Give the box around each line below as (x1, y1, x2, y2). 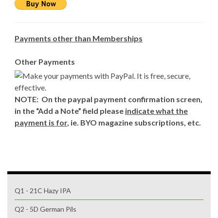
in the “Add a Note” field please (15, 106, 125, 115)
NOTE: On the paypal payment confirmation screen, (15, 94, 202, 104)
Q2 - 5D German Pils (15, 204, 76, 213)
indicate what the (125, 106, 188, 115)
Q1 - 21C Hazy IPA (15, 186, 71, 195)
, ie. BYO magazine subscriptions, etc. (67, 117, 201, 127)
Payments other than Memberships (15, 33, 143, 43)
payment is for (15, 117, 67, 127)
